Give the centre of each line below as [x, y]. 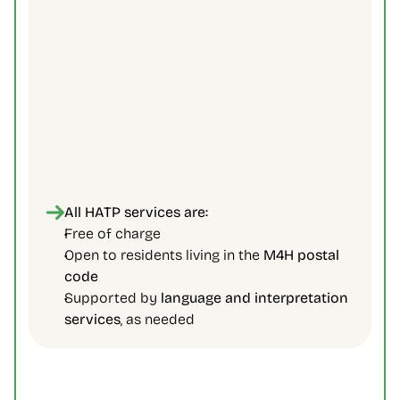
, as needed [159, 319]
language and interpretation [254, 298]
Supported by [112, 298]
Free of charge [114, 233]
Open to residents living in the [164, 255]
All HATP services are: [136, 212]
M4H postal [301, 255]
